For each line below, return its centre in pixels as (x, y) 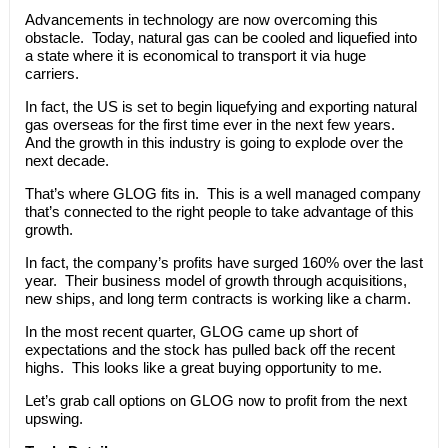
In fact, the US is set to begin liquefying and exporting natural (220, 106)
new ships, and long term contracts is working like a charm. (217, 298)
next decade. (66, 160)
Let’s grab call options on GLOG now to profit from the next (215, 400)
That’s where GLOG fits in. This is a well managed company (222, 193)
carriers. (51, 73)
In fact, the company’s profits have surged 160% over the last (223, 262)
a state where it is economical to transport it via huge (195, 55)
